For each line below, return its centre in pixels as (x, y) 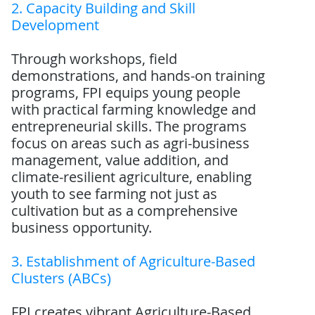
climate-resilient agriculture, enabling (132, 177)
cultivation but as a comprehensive (125, 211)
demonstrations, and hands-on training (139, 76)
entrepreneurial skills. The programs (129, 126)
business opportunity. (82, 227)
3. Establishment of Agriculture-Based (134, 261)
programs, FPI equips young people (126, 92)
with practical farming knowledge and (134, 109)
